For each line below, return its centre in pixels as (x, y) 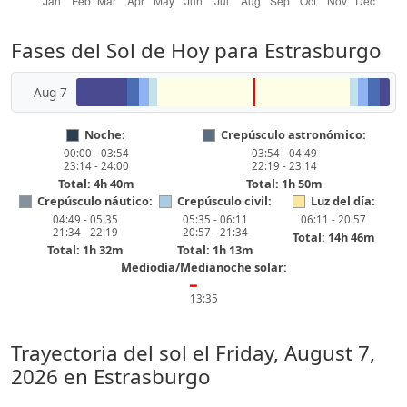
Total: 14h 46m (333, 237)
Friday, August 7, (295, 353)
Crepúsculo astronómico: (293, 134)
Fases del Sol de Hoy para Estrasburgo (196, 50)
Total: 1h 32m (86, 250)
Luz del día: (342, 201)
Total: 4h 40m (96, 184)
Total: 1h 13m (216, 250)
